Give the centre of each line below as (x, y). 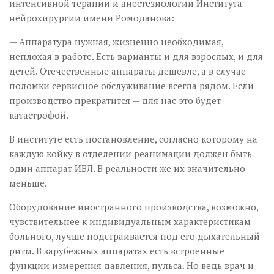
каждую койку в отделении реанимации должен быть (131, 154)
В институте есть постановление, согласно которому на (133, 139)
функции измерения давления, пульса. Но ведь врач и (131, 266)
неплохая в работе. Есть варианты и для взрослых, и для (136, 57)
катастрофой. (39, 115)
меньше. (28, 183)
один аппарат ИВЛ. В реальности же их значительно (127, 168)
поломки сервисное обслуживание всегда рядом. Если (131, 86)
